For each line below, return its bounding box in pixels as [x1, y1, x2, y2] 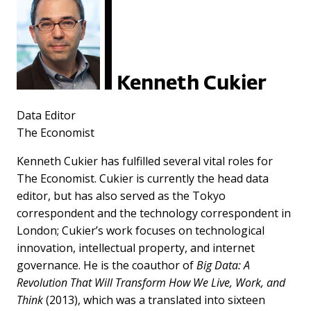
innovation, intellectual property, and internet [17, 239, 255, 255]
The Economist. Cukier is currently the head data [17, 170, 269, 186]
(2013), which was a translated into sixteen [43, 292, 265, 308]
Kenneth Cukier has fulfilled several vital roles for [17, 153, 273, 169]
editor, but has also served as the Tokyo [17, 187, 226, 203]
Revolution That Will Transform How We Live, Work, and [17, 274, 285, 290]
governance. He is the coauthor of [17, 257, 196, 273]
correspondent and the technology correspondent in [17, 205, 291, 221]
